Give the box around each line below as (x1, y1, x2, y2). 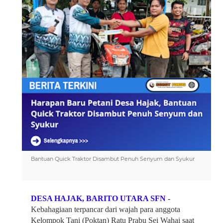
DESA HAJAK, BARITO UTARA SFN (31, 194, 168, 203)
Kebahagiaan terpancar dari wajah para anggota (31, 205, 180, 214)
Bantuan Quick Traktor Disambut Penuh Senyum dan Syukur (31, 155, 195, 162)
